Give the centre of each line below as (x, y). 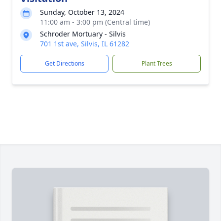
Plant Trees (157, 63)
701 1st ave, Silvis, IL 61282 (85, 44)
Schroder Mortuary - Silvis (83, 34)
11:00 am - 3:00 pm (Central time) (95, 22)
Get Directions (64, 63)
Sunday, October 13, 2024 (82, 12)
